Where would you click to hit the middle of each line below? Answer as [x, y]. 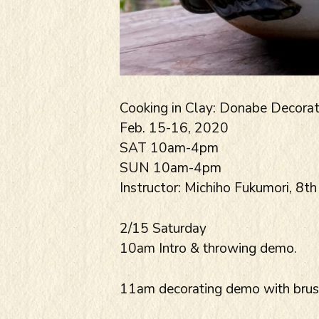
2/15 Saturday [163, 228]
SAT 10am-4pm [169, 148]
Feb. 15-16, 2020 [174, 129]
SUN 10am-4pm [171, 168]
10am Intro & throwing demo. [208, 248]
